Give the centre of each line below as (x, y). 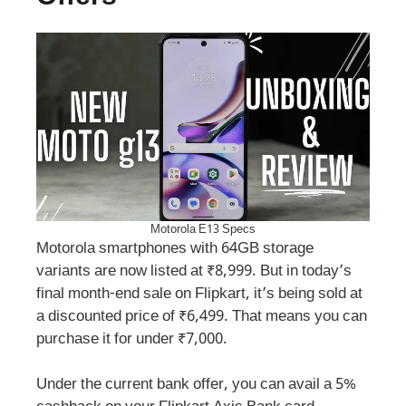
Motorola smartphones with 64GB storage (175, 249)
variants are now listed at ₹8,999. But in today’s (194, 271)
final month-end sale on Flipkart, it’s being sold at (199, 294)
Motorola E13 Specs (203, 229)
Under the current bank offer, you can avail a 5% (196, 386)
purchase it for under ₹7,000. (132, 339)
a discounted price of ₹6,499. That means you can (202, 317)
